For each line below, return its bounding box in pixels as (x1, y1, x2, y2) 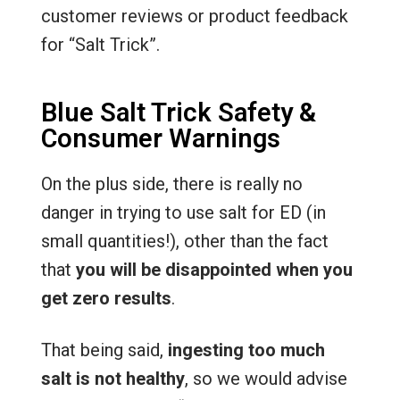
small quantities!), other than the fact (40, 229, 329, 252)
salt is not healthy (40, 367, 185, 389)
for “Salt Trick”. (40, 33, 160, 55)
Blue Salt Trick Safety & (40, 96, 316, 128)
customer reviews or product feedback (40, 4, 348, 27)
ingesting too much (167, 338, 325, 361)
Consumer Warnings (40, 122, 280, 154)
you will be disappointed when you (75, 258, 353, 280)
